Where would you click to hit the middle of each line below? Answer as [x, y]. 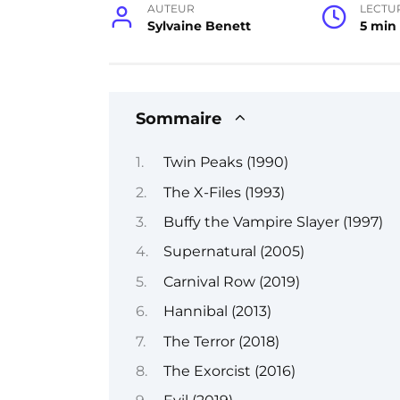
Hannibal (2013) [217, 312]
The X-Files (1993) [224, 192]
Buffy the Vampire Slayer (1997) [273, 221]
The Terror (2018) [221, 341]
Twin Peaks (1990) [225, 162]
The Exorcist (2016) [229, 371]
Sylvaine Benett [200, 25]
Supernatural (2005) [233, 252]
